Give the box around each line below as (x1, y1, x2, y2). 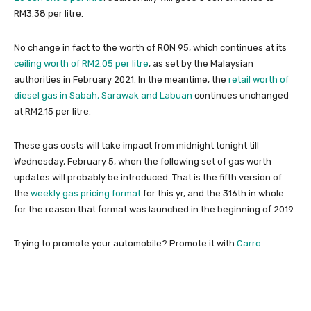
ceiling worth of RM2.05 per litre (14, 58, 149, 69)
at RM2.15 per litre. (14, 106, 91, 117)
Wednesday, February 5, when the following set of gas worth (14, 155, 271, 167)
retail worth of (228, 74, 289, 85)
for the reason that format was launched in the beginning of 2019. (14, 203, 295, 215)
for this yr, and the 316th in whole (141, 187, 284, 199)
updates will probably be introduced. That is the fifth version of (14, 171, 282, 183)
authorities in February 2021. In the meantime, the (14, 74, 228, 85)
